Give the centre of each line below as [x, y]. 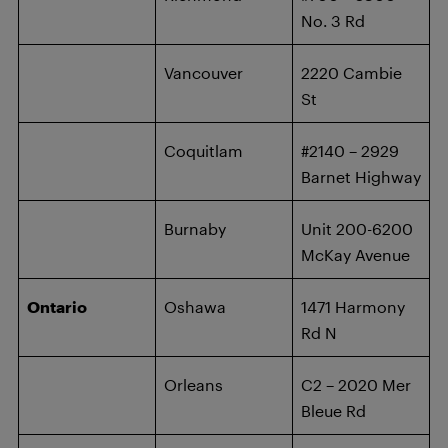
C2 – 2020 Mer [356, 384]
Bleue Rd [333, 410]
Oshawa [195, 306]
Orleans [193, 384]
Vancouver [203, 72]
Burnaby [195, 228]
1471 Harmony [353, 306]
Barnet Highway [361, 176]
